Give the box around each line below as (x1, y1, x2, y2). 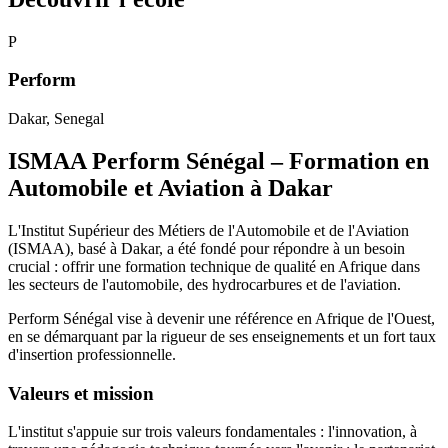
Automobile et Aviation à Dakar (8, 174, 333, 201)
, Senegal (46, 110, 104, 128)
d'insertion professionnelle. (8, 345, 176, 363)
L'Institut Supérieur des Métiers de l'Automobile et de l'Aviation (8, 221, 409, 239)
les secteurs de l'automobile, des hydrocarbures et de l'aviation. (8, 275, 401, 293)
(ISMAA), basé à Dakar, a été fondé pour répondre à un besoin (8, 239, 405, 257)
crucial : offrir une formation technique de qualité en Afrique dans (8, 257, 420, 275)
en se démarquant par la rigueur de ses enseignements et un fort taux (8, 327, 436, 345)
